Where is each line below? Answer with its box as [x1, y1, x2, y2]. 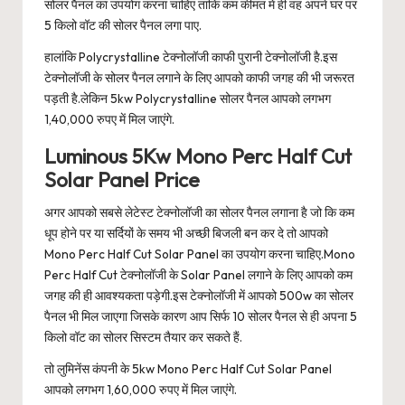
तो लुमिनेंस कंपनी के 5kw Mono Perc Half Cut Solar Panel [44, 361, 332, 378]
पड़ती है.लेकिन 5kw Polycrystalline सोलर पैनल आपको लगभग [44, 90, 331, 108]
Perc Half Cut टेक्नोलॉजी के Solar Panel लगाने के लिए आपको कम [44, 267, 353, 284]
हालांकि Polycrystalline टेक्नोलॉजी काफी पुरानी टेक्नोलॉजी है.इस [44, 49, 337, 66]
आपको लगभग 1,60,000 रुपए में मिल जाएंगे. [44, 381, 237, 399]
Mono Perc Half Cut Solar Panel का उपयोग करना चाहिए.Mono [44, 246, 355, 263]
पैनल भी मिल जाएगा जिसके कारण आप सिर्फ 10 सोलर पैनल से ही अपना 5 [44, 308, 357, 325]
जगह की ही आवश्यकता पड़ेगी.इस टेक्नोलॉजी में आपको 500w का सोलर [44, 287, 353, 305]
